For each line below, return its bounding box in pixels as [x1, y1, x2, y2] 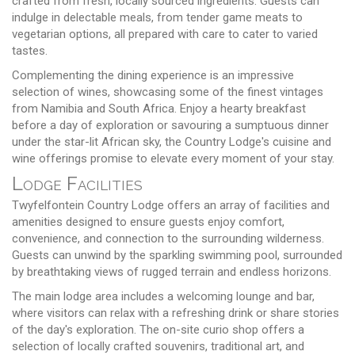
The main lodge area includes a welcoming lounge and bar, [12, 288, 315, 303]
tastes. [12, 43, 48, 58]
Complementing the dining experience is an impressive [12, 67, 294, 82]
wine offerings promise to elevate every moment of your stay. [12, 151, 334, 166]
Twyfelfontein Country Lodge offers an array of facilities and [12, 197, 330, 212]
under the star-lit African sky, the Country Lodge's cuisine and [12, 134, 331, 149]
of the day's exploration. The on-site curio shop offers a [12, 322, 304, 337]
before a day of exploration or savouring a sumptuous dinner [12, 117, 329, 132]
